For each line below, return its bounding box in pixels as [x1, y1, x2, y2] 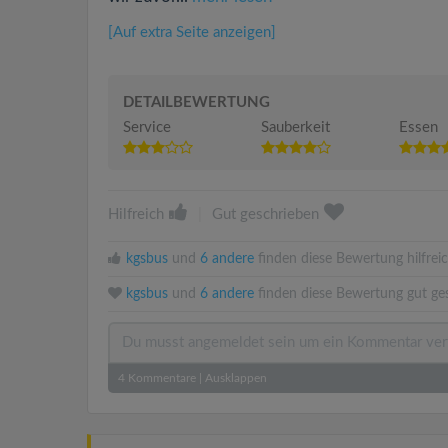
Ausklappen [205, 372, 267, 384]
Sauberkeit [260, 120, 330, 135]
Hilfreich [108, 207, 164, 222]
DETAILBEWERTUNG [123, 95, 270, 110]
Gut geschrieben [212, 207, 319, 222]
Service [123, 120, 171, 135]
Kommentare [125, 372, 196, 384]
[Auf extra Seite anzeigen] [108, 25, 276, 40]
